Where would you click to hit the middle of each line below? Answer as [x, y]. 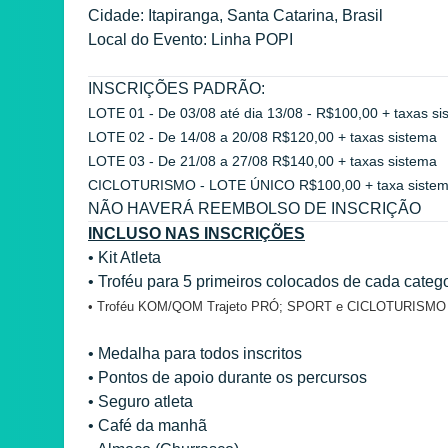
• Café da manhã [149, 425]
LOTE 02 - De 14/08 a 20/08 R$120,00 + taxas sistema [262, 136]
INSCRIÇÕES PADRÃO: [178, 88]
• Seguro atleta [142, 401]
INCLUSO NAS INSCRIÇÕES [196, 233]
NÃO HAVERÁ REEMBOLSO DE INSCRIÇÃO [254, 208]
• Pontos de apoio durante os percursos [227, 377]
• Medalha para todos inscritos [197, 353]
